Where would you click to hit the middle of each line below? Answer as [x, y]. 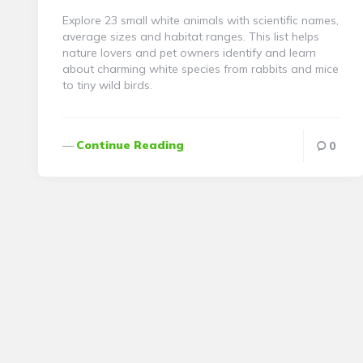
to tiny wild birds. [107, 85]
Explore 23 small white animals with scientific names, [201, 20]
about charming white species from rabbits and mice [201, 68]
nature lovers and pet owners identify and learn [189, 52]
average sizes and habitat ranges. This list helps [191, 36]
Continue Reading [130, 145]
